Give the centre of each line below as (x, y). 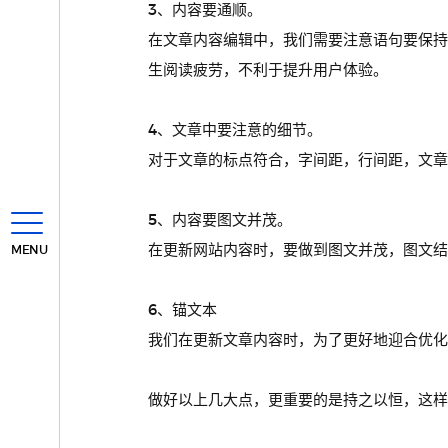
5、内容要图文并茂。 (219, 220)
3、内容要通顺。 (204, 10)
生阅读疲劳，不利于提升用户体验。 (267, 70)
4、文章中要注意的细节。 (234, 130)
